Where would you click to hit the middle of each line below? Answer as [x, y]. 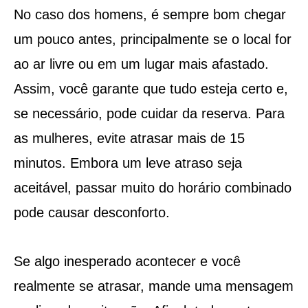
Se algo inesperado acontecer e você [127, 261]
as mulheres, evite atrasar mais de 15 [129, 138]
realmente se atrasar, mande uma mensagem [153, 286]
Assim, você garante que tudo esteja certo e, [151, 88]
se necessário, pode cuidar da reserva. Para [149, 113]
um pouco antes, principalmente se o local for [152, 39]
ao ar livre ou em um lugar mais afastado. [141, 64]
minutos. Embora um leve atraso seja [128, 163]
